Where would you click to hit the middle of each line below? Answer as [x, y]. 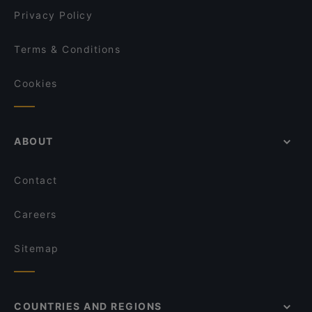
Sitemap [37, 248]
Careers [36, 214]
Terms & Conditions [67, 49]
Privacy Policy [53, 15]
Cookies [36, 83]
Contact [36, 180]
